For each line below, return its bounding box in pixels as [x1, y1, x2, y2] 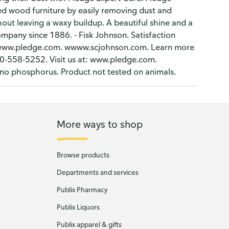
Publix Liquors [56, 202, 100, 212]
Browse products [56, 150, 109, 159]
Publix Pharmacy [56, 185, 107, 194]
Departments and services [56, 168, 139, 177]
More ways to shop [56, 117, 143, 130]
